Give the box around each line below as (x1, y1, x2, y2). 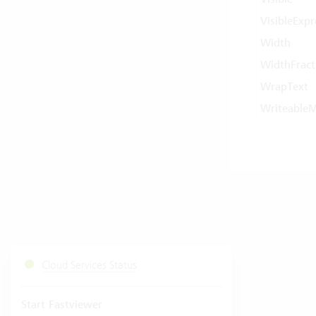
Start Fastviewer (21, 298, 102, 312)
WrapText (260, 80, 308, 94)
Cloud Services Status (41, 258, 137, 272)
